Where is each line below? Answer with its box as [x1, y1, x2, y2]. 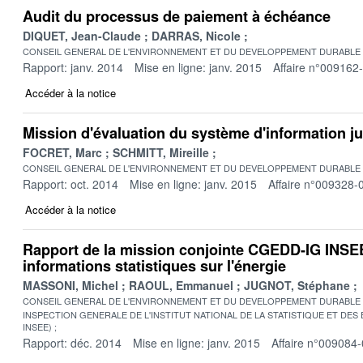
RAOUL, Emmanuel [129, 276, 233, 293]
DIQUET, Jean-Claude [23, 27, 141, 44]
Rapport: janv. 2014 [23, 58, 123, 75]
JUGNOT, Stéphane [244, 276, 350, 293]
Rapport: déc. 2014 [23, 334, 122, 351]
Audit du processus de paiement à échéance [23, 5, 331, 27]
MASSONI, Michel [23, 276, 118, 293]
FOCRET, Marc [23, 143, 102, 160]
